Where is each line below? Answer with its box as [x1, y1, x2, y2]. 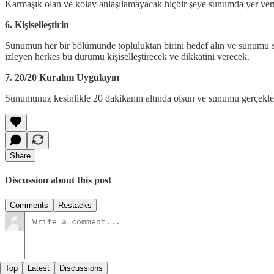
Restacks [58, 201, 92, 210]
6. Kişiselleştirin [5, 19, 69, 30]
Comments [10, 201, 48, 210]
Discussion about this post [5, 175, 111, 186]
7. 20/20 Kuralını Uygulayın [5, 72, 119, 83]
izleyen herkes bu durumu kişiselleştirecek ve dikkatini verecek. [5, 51, 250, 62]
